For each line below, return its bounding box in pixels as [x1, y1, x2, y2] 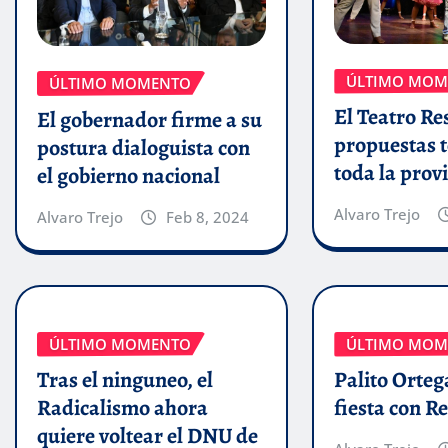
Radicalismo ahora [37, 393, 208, 424]
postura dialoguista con [37, 132, 250, 163]
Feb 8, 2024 [165, 206, 249, 227]
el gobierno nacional [37, 160, 220, 191]
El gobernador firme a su [37, 104, 262, 135]
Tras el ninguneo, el [37, 365, 213, 396]
